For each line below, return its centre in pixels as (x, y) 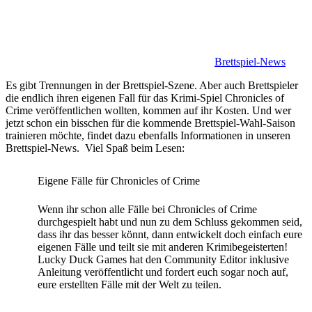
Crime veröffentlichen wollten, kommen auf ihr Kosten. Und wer (148, 111)
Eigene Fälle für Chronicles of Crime (119, 181)
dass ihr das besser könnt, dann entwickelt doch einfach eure (170, 235)
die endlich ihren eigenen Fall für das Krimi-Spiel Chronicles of (145, 98)
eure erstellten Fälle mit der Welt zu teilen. (130, 285)
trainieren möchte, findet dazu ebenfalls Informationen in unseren (148, 136)
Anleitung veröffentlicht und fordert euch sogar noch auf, (163, 272)
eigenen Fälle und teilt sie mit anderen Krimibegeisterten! (163, 247)
